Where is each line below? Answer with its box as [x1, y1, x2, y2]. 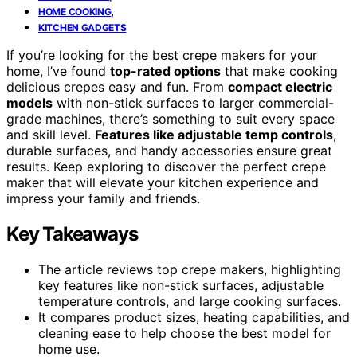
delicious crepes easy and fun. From [6, 78, 228, 95]
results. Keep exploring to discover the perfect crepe [6, 158, 326, 175]
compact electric [228, 78, 332, 95]
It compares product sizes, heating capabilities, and [38, 308, 350, 325]
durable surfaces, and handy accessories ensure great [6, 142, 332, 159]
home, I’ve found [6, 62, 110, 79]
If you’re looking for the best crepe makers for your [6, 46, 317, 63]
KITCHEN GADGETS [38, 21, 127, 33]
